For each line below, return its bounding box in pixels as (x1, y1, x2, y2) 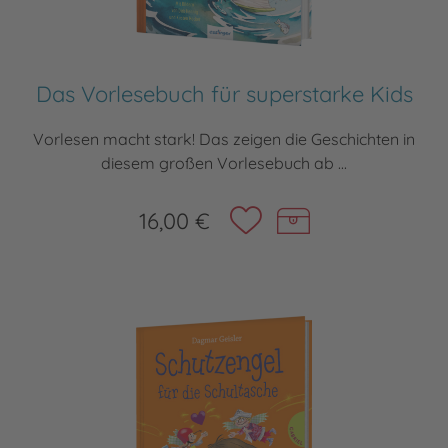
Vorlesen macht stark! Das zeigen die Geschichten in (33, 129, 415, 150)
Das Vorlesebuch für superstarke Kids (35, 80, 413, 109)
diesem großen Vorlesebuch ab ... (101, 153, 347, 174)
